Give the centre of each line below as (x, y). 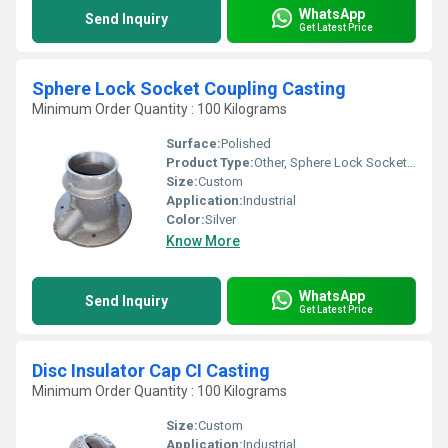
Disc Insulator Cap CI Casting (151, 370)
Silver (220, 219)
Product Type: (210, 162)
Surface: (193, 143)
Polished (246, 143)
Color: (185, 219)
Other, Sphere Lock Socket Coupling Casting (330, 162)
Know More (203, 241)
